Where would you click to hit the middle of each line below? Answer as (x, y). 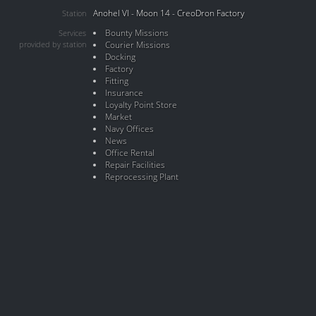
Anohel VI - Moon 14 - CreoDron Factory (169, 13)
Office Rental (129, 153)
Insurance (124, 93)
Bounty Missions (136, 33)
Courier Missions (137, 45)
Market (118, 117)
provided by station (53, 44)
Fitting (116, 81)
